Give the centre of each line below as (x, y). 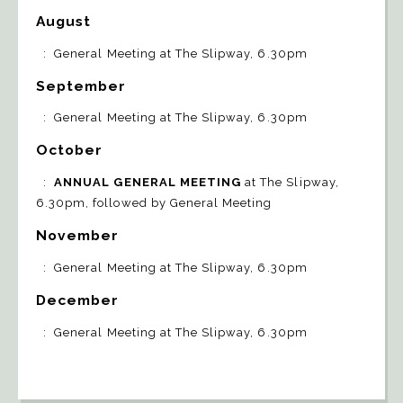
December (78, 300)
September (81, 85)
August (64, 21)
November (78, 236)
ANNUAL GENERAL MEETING (148, 183)
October (70, 150)
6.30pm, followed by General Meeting (154, 203)
